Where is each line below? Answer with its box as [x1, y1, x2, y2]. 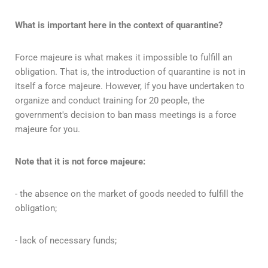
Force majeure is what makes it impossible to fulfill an [15, 51, 232, 63]
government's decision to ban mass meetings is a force [15, 109, 236, 120]
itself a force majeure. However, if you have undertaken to [15, 80, 245, 92]
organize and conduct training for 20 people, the [15, 95, 205, 106]
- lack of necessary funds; [15, 234, 117, 246]
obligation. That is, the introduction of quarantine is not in [15, 66, 245, 77]
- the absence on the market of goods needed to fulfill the [15, 188, 243, 199]
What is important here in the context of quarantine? [15, 19, 223, 31]
